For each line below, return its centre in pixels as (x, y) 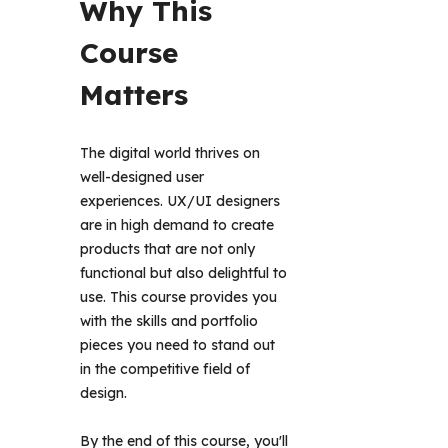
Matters (138, 95)
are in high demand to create (177, 225)
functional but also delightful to (183, 273)
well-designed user (142, 177)
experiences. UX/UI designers (180, 201)
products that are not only (167, 249)
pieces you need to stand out (177, 345)
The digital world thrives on (170, 153)
